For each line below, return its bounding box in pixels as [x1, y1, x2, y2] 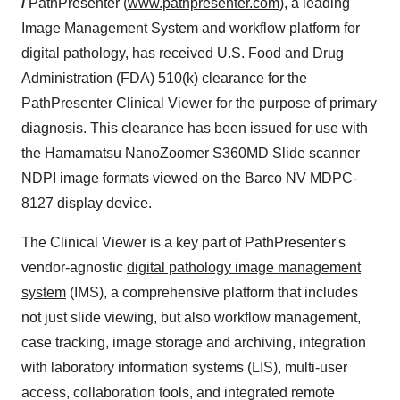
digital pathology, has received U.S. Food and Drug [21, 46, 344, 61]
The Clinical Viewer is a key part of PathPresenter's [21, 235, 346, 250]
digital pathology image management [127, 260, 361, 275]
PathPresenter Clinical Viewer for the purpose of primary [21, 96, 377, 111]
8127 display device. [21, 196, 152, 211]
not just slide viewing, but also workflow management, [21, 310, 361, 325]
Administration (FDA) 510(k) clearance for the [21, 71, 307, 86]
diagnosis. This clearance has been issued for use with [21, 121, 368, 136]
